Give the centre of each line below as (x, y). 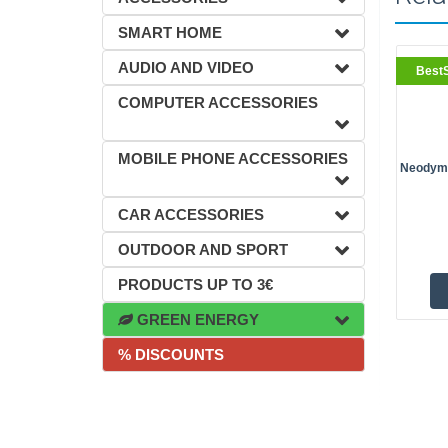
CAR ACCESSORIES (191, 214)
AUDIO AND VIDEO (186, 67)
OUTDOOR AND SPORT (203, 249)
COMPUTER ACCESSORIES (218, 102)
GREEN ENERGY (196, 319)
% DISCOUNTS (171, 354)
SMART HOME (170, 32)
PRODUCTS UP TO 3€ (195, 284)
